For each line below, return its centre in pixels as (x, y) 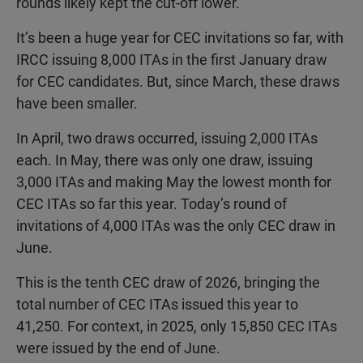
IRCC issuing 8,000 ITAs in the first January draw (172, 60)
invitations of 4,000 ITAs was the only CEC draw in (176, 226)
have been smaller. (77, 103)
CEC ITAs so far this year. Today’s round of (152, 204)
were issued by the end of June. (118, 348)
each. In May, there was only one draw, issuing (164, 160)
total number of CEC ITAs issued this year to (157, 304)
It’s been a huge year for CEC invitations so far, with (180, 38)
